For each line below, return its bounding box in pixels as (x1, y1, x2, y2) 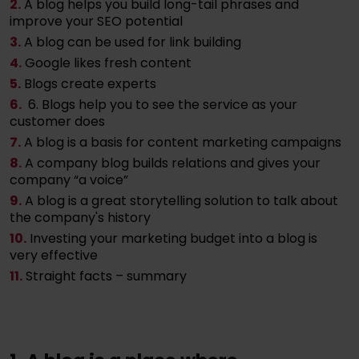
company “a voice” (10, 170, 128, 189)
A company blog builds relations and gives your (25, 153, 321, 172)
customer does (10, 111, 105, 131)
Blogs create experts (24, 74, 156, 93)
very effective (10, 245, 98, 264)
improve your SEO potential (10, 11, 183, 30)
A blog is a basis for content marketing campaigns (24, 132, 341, 151)
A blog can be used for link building (24, 32, 241, 51)
